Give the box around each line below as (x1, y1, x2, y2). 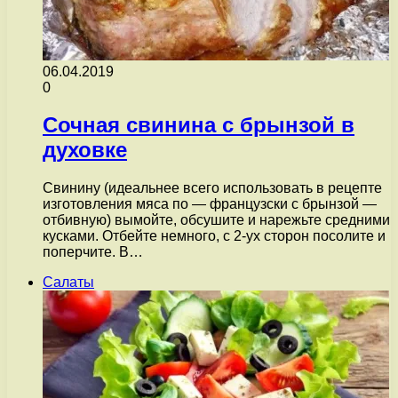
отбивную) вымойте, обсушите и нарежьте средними (43, 212, 390, 228)
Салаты (43, 275, 94, 291)
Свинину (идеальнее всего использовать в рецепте (43, 180, 382, 196)
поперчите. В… (43, 244, 143, 260)
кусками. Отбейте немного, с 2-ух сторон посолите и (43, 228, 386, 244)
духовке (43, 138, 127, 163)
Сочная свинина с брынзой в (43, 113, 354, 138)
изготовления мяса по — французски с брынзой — (43, 196, 377, 212)
